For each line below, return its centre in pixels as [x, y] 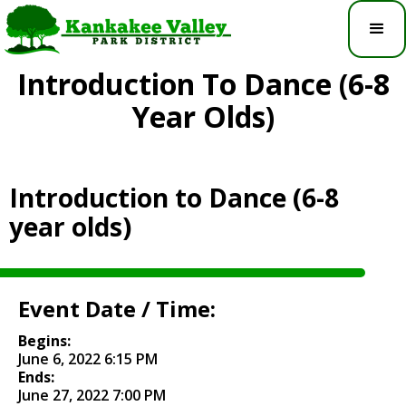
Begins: [44, 340]
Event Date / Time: [117, 308]
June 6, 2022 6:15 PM [88, 358]
